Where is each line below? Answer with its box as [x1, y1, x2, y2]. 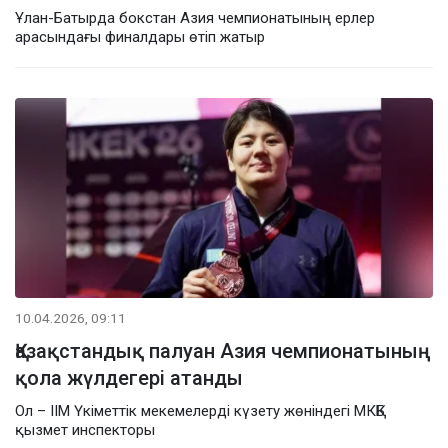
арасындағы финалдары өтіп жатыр [15, 27, 265, 46]
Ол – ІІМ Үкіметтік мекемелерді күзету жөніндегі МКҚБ [15, 401, 385, 420]
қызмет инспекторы [15, 420, 155, 439]
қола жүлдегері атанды [15, 365, 243, 390]
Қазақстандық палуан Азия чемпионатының [15, 338, 431, 363]
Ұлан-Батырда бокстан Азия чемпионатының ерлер [15, 8, 375, 27]
